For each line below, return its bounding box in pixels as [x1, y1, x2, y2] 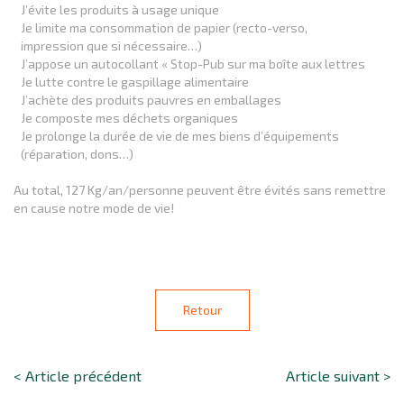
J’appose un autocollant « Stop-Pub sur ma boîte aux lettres [21, 56, 368, 71]
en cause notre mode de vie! [14, 200, 174, 216]
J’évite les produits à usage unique [21, 2, 222, 17]
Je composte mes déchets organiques [21, 110, 238, 125]
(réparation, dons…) [21, 146, 133, 161]
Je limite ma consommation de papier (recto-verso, [21, 20, 308, 35]
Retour [182, 302, 222, 317]
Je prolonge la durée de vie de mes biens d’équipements [21, 128, 339, 143]
